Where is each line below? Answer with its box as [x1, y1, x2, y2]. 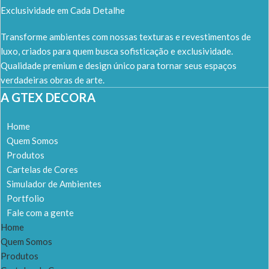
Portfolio [7, 193, 44, 204]
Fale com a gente [7, 207, 74, 218]
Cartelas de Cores [7, 164, 78, 175]
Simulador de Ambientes [7, 178, 101, 189]
